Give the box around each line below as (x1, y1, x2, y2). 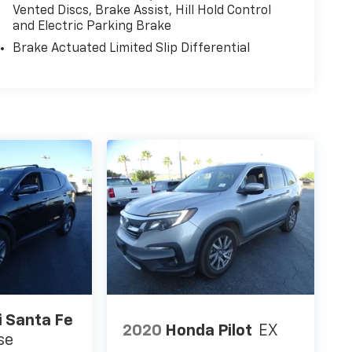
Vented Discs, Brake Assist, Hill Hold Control (12, 4, 271, 17)
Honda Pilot (165, 322, 253, 339)
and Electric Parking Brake (12, 20, 171, 33)
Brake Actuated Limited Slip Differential (12, 42, 250, 55)
